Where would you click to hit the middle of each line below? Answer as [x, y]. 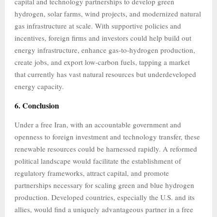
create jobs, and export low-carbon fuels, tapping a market [102, 62]
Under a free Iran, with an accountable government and [98, 124]
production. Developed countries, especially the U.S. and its [105, 197]
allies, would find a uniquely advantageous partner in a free [104, 209]
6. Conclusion [37, 105]
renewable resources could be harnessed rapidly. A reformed [106, 149]
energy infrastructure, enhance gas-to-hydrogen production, [105, 50]
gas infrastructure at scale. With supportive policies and [98, 26]
